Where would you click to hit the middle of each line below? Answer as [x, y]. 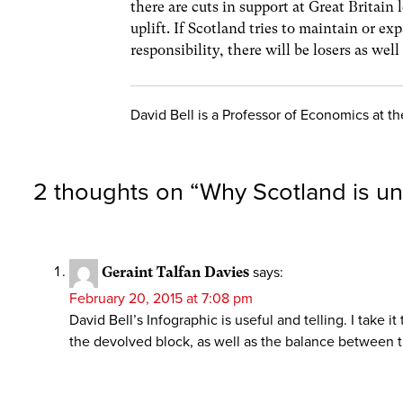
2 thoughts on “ [116, 192]
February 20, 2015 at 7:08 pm [161, 298]
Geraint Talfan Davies [175, 272]
